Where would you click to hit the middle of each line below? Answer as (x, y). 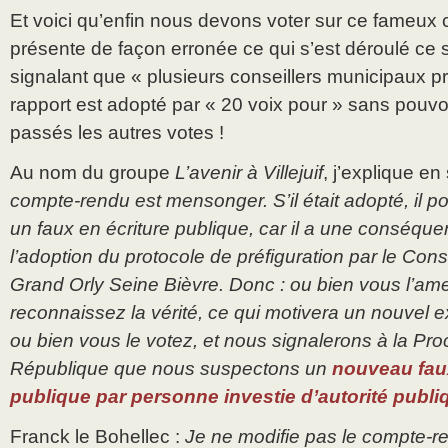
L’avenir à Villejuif (249, 173)
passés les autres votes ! (117, 133)
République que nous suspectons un (171, 369)
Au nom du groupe (92, 173)
